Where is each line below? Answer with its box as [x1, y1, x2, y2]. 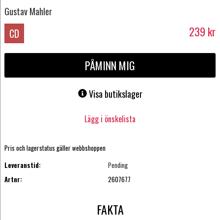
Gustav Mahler [4, 4, 52, 18]
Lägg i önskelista [84, 112, 136, 125]
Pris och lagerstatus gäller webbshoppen [4, 143, 106, 153]
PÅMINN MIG [85, 57, 135, 74]
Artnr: [4, 174, 22, 184]
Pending [108, 160, 128, 170]
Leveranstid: [4, 160, 41, 170]
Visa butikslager [88, 87, 142, 101]
